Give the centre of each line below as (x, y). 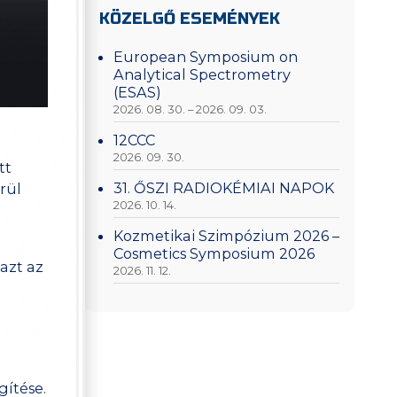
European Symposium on (206, 56)
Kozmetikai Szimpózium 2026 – (227, 236)
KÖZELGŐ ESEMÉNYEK (189, 19)
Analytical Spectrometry (202, 74)
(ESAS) (138, 92)
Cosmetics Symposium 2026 (214, 254)
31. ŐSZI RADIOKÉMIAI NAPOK (224, 188)
